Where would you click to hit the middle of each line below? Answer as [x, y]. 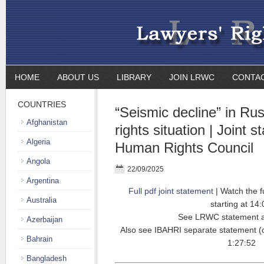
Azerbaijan [44, 220]
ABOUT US [78, 77]
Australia [42, 200]
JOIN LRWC [192, 77]
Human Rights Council [184, 148]
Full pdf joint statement [171, 191]
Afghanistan [47, 122]
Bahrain [39, 239]
